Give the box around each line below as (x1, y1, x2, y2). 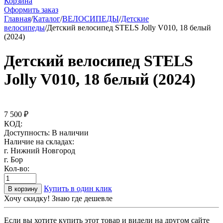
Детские (121, 14, 149, 23)
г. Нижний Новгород (4, 146, 75, 155)
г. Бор (4, 155, 23, 164)
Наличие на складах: (4, 137, 74, 146)
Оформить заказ (4, 5, 58, 14)
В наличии (52, 128, 89, 137)
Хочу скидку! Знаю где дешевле (4, 194, 112, 203)
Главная (4, 14, 31, 23)
